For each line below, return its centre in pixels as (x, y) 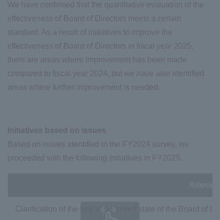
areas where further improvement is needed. (84, 87)
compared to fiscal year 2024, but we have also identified (106, 74)
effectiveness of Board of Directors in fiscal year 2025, (100, 46)
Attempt (204, 185)
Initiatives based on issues (57, 131)
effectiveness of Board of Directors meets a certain (94, 19)
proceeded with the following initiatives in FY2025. (95, 158)
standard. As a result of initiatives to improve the (90, 32)
